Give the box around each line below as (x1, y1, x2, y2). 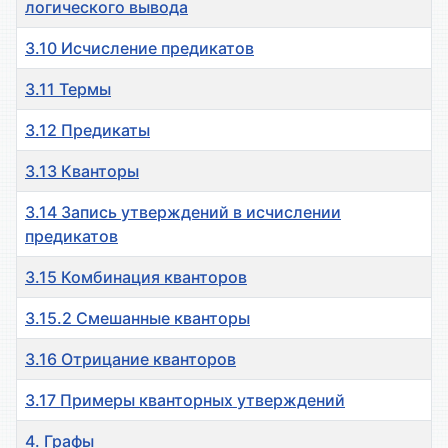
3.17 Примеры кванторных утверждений (25, 390, 345, 411)
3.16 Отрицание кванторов (25, 349, 236, 370)
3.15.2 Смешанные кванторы (25, 308, 250, 329)
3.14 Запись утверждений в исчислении (25, 202, 341, 223)
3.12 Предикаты (25, 120, 150, 141)
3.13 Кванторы (25, 161, 139, 182)
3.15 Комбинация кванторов (25, 267, 247, 288)
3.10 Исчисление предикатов (25, 38, 254, 59)
